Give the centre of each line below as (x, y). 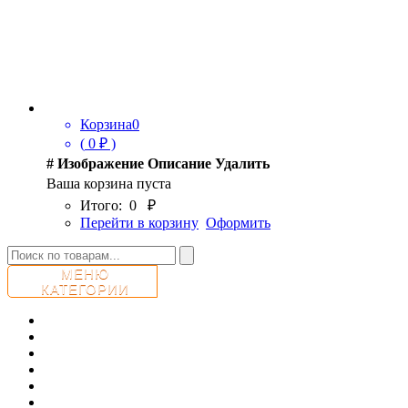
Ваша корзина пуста (109, 184)
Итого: (105, 205)
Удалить (242, 163)
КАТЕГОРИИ (85, 289)
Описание (179, 163)
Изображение (101, 163)
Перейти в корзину (139, 223)
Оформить (238, 223)
